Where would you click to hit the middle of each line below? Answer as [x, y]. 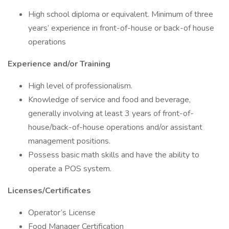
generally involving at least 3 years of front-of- [111, 113]
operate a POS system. [70, 169]
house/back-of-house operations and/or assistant [115, 127]
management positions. [69, 141]
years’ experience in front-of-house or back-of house [121, 28]
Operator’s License [62, 213]
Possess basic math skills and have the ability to [114, 155]
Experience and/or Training [59, 64]
